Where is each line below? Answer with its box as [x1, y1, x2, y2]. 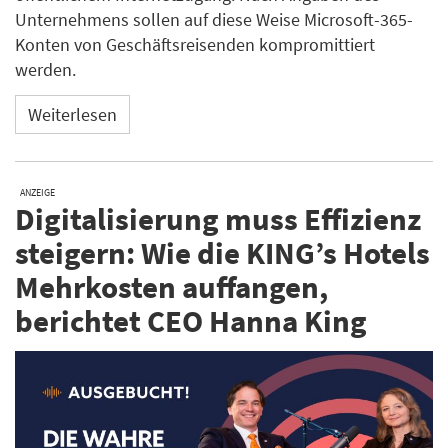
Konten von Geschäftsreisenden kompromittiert [15, 33, 375, 57]
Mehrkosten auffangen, [15, 267, 328, 307]
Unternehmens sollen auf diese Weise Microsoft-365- [15, 8, 413, 32]
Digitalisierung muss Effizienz [15, 199, 421, 239]
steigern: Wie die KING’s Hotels [15, 233, 430, 273]
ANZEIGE [20, 186, 55, 200]
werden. [15, 58, 76, 82]
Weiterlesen [28, 102, 117, 126]
